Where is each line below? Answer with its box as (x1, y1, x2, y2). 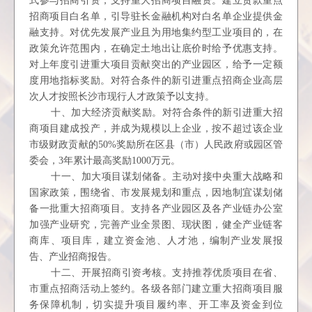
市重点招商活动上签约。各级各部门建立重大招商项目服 (29, 283, 283, 294)
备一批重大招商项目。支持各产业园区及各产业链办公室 (29, 203, 283, 214)
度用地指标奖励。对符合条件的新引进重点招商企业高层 (29, 75, 283, 86)
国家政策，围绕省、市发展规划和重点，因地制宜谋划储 (29, 187, 283, 198)
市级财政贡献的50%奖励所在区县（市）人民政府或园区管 (29, 139, 283, 150)
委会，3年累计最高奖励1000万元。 (29, 155, 181, 166)
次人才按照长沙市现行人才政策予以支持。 (29, 91, 215, 102)
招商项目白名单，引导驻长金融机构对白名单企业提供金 (29, 11, 283, 22)
